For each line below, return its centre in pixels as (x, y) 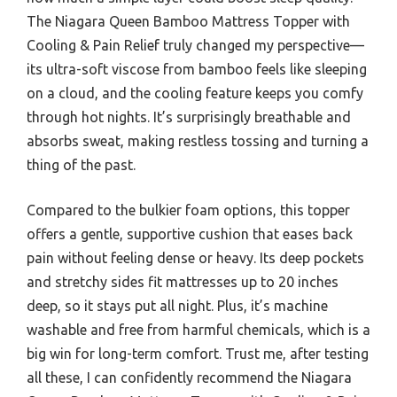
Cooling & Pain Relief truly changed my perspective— (195, 46)
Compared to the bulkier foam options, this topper (188, 210)
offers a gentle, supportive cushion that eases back (190, 234)
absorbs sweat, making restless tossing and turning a (198, 141)
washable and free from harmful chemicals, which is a (198, 330)
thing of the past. (81, 165)
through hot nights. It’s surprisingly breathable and (189, 117)
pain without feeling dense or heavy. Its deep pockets (195, 258)
